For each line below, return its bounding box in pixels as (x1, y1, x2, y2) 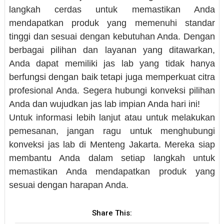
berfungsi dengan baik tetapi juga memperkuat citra (8, 71, 215, 82)
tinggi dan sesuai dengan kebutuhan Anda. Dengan (8, 31, 215, 41)
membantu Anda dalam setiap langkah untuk (8, 152, 215, 163)
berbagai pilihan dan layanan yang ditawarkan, (8, 44, 215, 55)
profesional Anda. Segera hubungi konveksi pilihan (8, 85, 215, 95)
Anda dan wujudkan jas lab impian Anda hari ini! (8, 98, 200, 109)
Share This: (91, 208, 132, 217)
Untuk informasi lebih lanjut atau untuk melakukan (8, 112, 215, 122)
